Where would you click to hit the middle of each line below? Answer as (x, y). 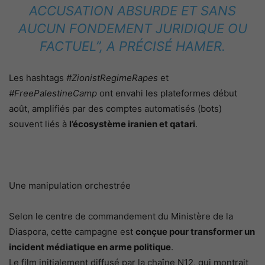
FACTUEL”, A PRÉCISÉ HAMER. (132, 46)
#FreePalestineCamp (53, 93)
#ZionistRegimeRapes (112, 77)
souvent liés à (39, 124)
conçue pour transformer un (195, 231)
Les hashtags (38, 77)
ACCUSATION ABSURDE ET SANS (132, 10)
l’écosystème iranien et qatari (132, 124)
